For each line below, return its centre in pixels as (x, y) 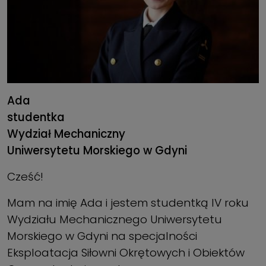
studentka (36, 118)
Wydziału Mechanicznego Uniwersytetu (115, 220)
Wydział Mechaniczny (66, 134)
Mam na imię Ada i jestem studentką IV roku (128, 203)
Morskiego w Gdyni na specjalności (102, 236)
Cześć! (25, 177)
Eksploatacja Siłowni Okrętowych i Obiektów (126, 253)
